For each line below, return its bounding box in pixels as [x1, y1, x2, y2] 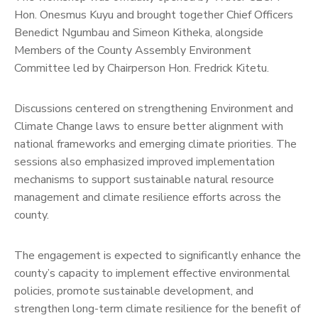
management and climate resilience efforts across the [14, 190, 281, 206]
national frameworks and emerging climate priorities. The [14, 136, 297, 153]
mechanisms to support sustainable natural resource [14, 172, 274, 188]
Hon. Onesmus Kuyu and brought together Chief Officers [14, 7, 293, 23]
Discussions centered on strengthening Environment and [14, 101, 293, 117]
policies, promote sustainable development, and [14, 283, 253, 300]
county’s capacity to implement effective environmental [14, 265, 290, 282]
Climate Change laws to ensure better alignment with [14, 119, 283, 135]
